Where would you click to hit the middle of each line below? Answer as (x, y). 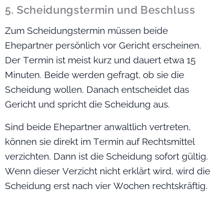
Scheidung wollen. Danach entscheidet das (97, 90)
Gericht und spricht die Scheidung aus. (87, 104)
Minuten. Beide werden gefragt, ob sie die (95, 75)
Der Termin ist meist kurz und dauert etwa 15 (100, 60)
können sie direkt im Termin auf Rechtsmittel (100, 142)
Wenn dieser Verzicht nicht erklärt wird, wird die (108, 171)
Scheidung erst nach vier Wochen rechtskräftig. (106, 186)
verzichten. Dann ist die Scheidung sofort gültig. (107, 156)
